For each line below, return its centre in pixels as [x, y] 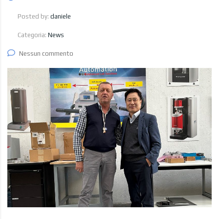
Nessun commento [46, 53]
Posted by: [34, 16]
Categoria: [33, 35]
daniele [61, 16]
